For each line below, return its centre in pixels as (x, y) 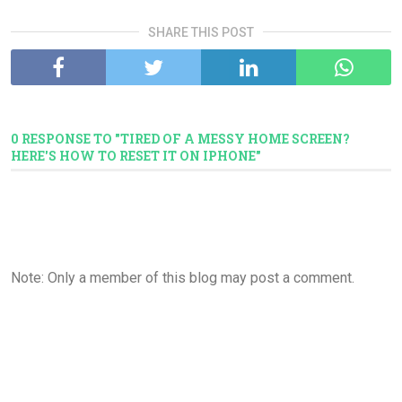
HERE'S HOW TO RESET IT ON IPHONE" (136, 155)
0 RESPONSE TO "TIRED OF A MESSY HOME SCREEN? (180, 138)
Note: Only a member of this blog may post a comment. (183, 277)
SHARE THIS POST (201, 32)
